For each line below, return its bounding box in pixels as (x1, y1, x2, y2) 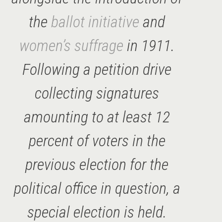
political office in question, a (13, 178, 180, 198)
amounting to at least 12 (24, 107, 170, 126)
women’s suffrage (19, 36, 124, 55)
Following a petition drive (22, 59, 172, 79)
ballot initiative (51, 12, 140, 31)
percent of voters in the (28, 131, 166, 150)
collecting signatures (35, 83, 160, 103)
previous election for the (25, 155, 169, 174)
